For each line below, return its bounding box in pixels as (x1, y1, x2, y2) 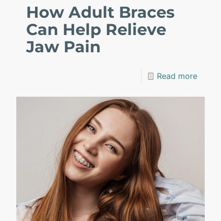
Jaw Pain (26, 37, 101, 57)
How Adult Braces (26, 2, 175, 22)
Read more (157, 71, 197, 81)
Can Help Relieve (26, 20, 166, 39)
